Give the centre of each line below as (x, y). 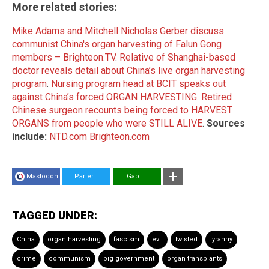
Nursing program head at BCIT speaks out (138, 83)
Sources (226, 123)
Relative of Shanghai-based (177, 57)
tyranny (221, 239)
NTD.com (68, 136)
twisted (186, 239)
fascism (126, 239)
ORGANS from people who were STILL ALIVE (107, 123)
